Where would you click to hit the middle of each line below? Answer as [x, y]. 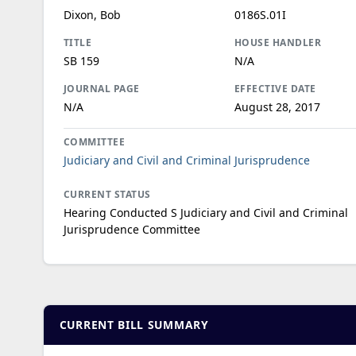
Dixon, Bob [92, 14]
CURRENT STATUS [107, 194]
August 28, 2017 [277, 106]
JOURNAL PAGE [101, 88]
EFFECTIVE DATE [275, 88]
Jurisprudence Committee [132, 229]
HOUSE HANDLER [278, 42]
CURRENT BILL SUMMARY [134, 324]
